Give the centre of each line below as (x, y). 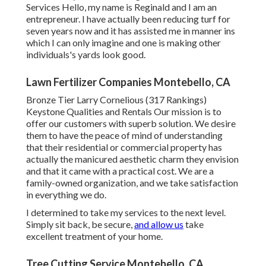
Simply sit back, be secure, (80, 224)
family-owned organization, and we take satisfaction (132, 183)
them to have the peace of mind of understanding (124, 135)
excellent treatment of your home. (94, 236)
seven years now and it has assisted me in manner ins (131, 31)
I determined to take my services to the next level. (126, 213)
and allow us (159, 224)
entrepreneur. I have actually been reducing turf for (128, 19)
